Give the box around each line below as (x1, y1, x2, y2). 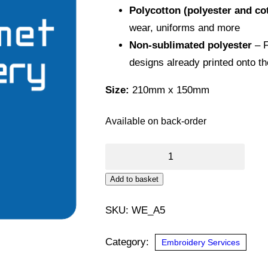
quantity (105, 197, 140, 209)
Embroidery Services (162, 237, 240, 247)
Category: (105, 236, 152, 248)
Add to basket (110, 174, 159, 184)
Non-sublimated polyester (129, 39, 252, 51)
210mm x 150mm (129, 84, 209, 96)
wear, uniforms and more (129, 22, 240, 33)
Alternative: (163, 172, 214, 184)
